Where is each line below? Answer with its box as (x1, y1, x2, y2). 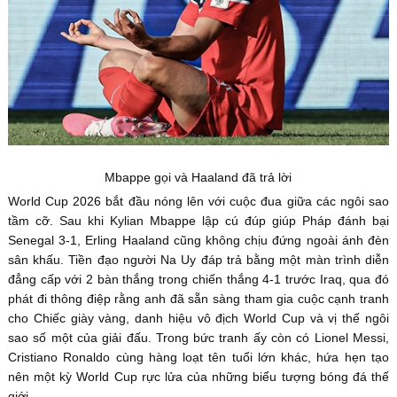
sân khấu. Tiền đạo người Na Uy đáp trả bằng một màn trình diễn (7, 252, 390, 267)
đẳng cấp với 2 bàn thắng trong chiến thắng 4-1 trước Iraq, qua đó (7, 271, 390, 286)
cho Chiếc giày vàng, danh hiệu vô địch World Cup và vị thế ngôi (7, 310, 390, 325)
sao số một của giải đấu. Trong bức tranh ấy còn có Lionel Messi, (7, 330, 390, 345)
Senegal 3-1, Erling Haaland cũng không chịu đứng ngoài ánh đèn (7, 232, 390, 247)
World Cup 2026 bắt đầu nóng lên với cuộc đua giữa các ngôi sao (7, 193, 390, 208)
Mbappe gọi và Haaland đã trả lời (105, 169, 292, 184)
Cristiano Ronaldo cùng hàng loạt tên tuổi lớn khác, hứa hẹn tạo (7, 349, 390, 364)
